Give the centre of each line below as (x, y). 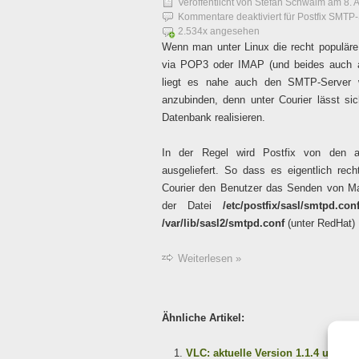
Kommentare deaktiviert (230, 17)
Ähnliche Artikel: (203, 318)
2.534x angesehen (219, 31)
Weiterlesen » (210, 258)
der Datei (192, 206)
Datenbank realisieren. (214, 117)
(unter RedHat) (320, 223)
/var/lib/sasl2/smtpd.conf (223, 223)
